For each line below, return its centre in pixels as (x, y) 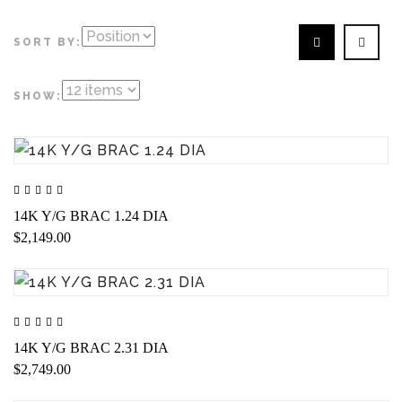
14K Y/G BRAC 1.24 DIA (91, 216)
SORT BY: (48, 43)
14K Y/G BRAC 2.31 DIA (91, 347)
